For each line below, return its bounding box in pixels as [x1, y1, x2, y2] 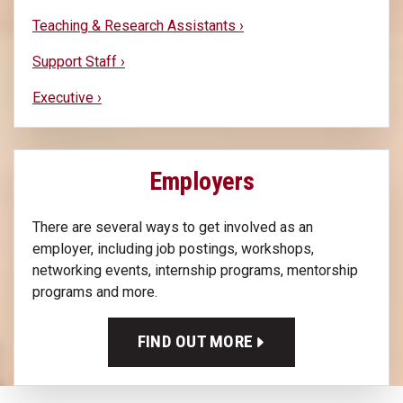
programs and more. [32, 282, 157, 300]
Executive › [32, 88, 102, 106]
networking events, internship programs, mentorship [32, 261, 358, 279]
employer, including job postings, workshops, [32, 239, 314, 257]
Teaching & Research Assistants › [32, 16, 244, 34]
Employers [148, 166, 255, 196]
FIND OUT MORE [137, 331, 257, 353]
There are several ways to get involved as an [32, 218, 313, 236]
